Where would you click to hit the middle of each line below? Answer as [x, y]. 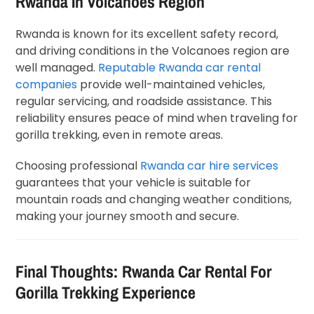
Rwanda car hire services [210, 165]
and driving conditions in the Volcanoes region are [153, 50]
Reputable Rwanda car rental [180, 67]
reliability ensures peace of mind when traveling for [157, 118]
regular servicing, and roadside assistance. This [144, 101]
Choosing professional [78, 165]
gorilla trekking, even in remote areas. [120, 135]
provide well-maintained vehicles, [171, 84]
